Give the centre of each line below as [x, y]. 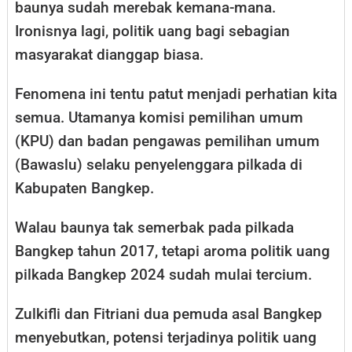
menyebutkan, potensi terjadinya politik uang [166, 338]
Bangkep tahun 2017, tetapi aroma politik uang [172, 251]
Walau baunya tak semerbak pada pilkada [154, 228]
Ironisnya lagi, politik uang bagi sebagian [152, 31]
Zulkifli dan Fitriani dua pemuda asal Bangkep [169, 314]
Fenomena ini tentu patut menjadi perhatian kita [176, 94]
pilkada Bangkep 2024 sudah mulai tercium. [163, 275]
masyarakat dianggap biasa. [109, 55]
